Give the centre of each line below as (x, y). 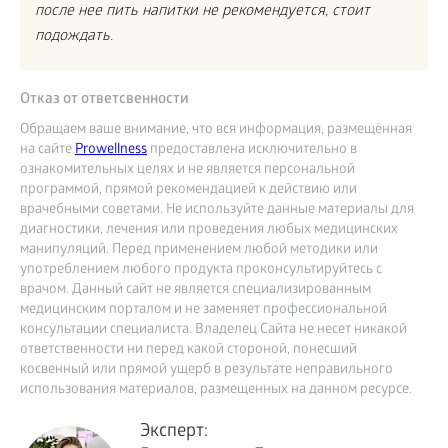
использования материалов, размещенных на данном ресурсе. (216, 391)
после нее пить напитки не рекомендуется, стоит (202, 12)
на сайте (47, 151)
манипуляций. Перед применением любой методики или (199, 251)
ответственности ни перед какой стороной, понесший (188, 351)
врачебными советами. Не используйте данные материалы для (217, 211)
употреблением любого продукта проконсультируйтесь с (201, 271)
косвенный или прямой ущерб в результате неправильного (206, 371)
